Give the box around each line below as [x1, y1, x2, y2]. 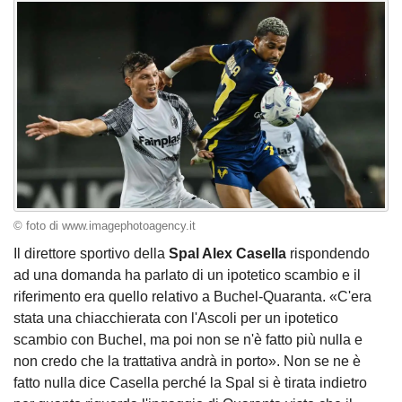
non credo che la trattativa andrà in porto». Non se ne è [13, 354, 361, 370]
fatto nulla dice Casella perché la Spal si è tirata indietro [13, 375, 367, 391]
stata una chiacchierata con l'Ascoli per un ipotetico [13, 310, 338, 327]
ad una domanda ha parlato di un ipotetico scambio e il [13, 267, 361, 284]
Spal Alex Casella [169, 246, 290, 262]
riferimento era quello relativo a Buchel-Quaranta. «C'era [13, 289, 371, 305]
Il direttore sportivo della [13, 246, 169, 262]
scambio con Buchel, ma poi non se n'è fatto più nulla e [13, 332, 363, 348]
